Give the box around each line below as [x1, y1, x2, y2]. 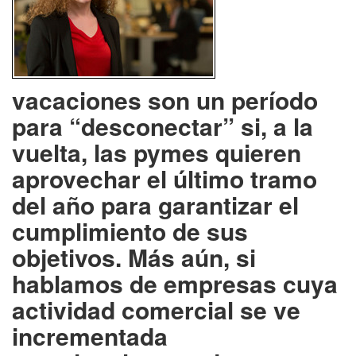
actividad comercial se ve [12, 292, 300, 327]
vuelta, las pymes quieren [12, 134, 301, 169]
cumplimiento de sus [12, 213, 248, 248]
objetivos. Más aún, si [12, 239, 256, 274]
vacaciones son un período [12, 82, 318, 117]
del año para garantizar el [12, 187, 299, 222]
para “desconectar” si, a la [12, 108, 313, 143]
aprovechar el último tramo [12, 161, 317, 195]
